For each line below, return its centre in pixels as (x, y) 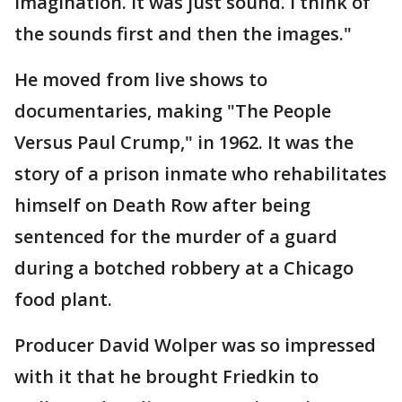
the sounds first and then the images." (183, 34)
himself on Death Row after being (162, 205)
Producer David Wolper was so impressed (195, 345)
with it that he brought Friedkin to (166, 377)
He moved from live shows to (141, 80)
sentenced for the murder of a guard (176, 237)
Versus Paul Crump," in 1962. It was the (184, 143)
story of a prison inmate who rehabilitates (201, 174)
